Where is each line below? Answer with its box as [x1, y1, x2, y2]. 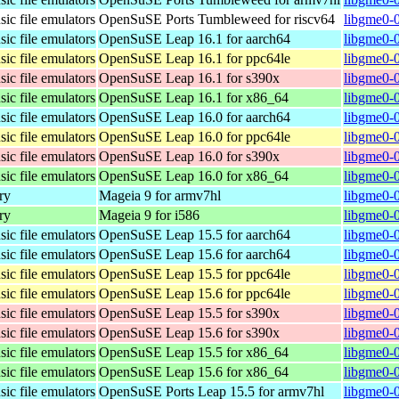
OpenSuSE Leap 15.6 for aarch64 [99, 246, 290, 262]
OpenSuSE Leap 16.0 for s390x [99, 148, 280, 164]
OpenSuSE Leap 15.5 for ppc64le [99, 265, 290, 281]
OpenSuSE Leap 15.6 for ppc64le [99, 285, 290, 301]
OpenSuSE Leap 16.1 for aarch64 [99, 30, 290, 46]
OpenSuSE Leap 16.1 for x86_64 [99, 89, 289, 105]
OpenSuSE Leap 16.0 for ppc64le [99, 128, 290, 144]
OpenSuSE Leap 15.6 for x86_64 [99, 363, 289, 379]
